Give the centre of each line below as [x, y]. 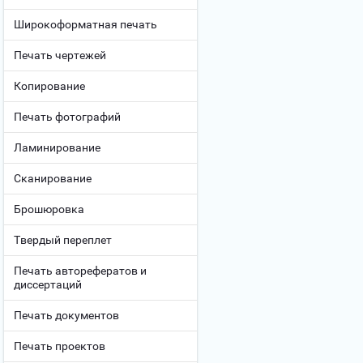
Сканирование [53, 178]
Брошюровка [49, 209]
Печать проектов [60, 346]
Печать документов [66, 315]
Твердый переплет [63, 240]
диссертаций [48, 284]
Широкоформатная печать [85, 24]
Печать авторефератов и [80, 271]
